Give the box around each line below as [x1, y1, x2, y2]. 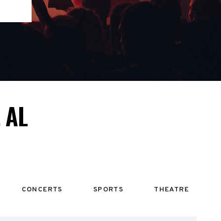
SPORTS [93, 185, 124, 194]
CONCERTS [21, 185, 63, 194]
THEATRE [154, 185, 189, 194]
